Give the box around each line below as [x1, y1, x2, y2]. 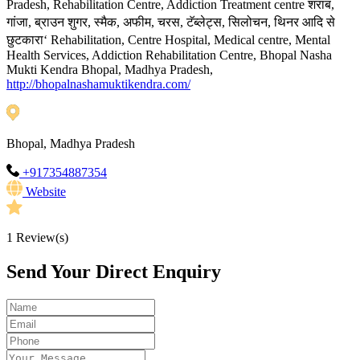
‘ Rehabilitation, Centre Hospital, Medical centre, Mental [43, 33, 330, 47]
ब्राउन [35, 13, 64, 31]
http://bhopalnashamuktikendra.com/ [6, 77, 190, 92]
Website [26, 185, 66, 199]
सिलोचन [228, 13, 268, 31]
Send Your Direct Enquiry [6, 261, 221, 283]
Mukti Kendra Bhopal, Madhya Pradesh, [6, 63, 213, 77]
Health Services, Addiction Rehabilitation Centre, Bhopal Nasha [6, 48, 332, 63]
